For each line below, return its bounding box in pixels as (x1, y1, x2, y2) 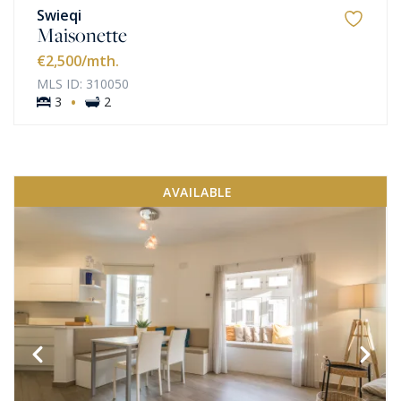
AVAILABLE (162, 183, 234, 200)
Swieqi (37, 5, 81, 25)
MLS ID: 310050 (37, 75, 129, 92)
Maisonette (37, 21, 127, 49)
